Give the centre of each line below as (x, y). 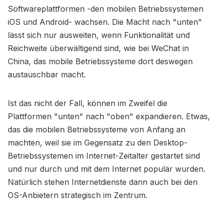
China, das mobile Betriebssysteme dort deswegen (100, 62)
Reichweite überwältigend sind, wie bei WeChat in (98, 48)
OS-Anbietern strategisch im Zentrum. (78, 195)
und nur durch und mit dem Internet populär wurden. (107, 169)
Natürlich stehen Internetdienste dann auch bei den (103, 182)
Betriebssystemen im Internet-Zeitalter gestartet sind (104, 156)
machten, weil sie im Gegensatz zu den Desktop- (98, 143)
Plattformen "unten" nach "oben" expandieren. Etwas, (109, 117)
